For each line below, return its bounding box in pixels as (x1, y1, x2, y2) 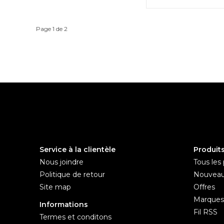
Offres (193, 182, 215, 191)
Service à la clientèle (39, 144, 115, 154)
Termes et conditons (39, 212, 111, 221)
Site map (39, 182, 71, 191)
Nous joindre (39, 157, 83, 166)
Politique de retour (39, 169, 105, 179)
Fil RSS (193, 207, 217, 216)
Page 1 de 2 (36, 24, 67, 32)
